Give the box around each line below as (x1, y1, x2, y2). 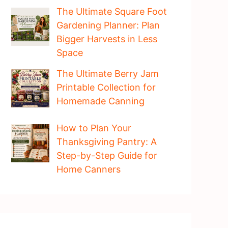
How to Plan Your (56, 123, 131, 134)
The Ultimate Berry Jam (56, 68, 159, 79)
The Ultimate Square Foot (56, 6, 167, 17)
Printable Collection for (56, 81, 156, 93)
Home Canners (56, 164, 121, 175)
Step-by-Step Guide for (56, 150, 157, 161)
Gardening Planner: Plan (56, 20, 160, 31)
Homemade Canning (56, 95, 145, 106)
